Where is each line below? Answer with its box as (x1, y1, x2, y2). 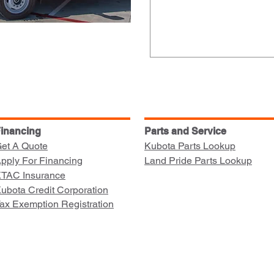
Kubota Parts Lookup (144, 140, 235, 152)
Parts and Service (144, 125, 226, 137)
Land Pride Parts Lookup (144, 155, 252, 166)
